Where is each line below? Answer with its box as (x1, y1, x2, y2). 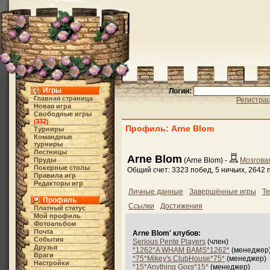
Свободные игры (33, 110, 92, 118)
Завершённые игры (189, 187, 256, 196)
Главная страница (33, 95, 93, 102)
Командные (33, 133, 72, 140)
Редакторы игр (33, 180, 83, 187)
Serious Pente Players (133, 237, 206, 246)
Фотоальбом (33, 220, 76, 227)
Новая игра (33, 102, 71, 110)
